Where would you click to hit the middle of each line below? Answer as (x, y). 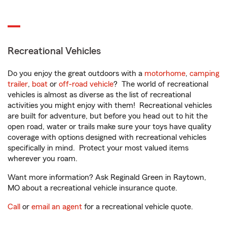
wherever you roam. (43, 159)
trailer (18, 84)
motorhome (165, 73)
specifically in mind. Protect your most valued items (98, 148)
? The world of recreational (161, 84)
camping (204, 73)
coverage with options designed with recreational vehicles (107, 137)
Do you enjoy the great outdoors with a (76, 73)
